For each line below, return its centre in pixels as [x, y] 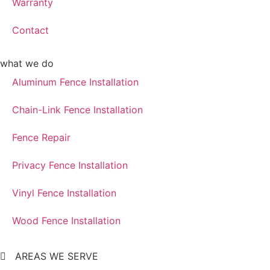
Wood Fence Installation [66, 220]
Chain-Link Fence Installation [77, 109]
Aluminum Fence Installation [75, 82]
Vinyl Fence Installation [64, 193]
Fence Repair [41, 137]
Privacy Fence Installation [70, 165]
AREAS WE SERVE [57, 256]
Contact [30, 30]
